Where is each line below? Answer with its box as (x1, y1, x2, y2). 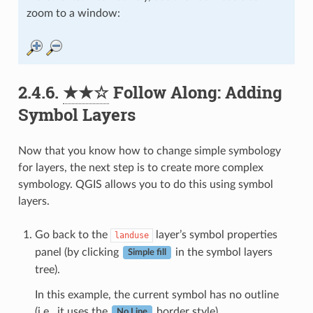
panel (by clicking (34, 246, 122, 258)
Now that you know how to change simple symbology (17, 145, 281, 156)
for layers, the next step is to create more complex (17, 161, 263, 173)
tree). (34, 263, 60, 275)
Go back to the (34, 228, 110, 240)
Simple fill (127, 248, 166, 257)
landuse (114, 230, 149, 240)
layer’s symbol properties (152, 228, 277, 240)
